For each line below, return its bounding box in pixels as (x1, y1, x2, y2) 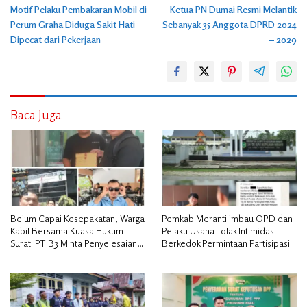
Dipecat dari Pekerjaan (10, 34, 101, 46)
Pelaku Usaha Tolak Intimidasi (162, 225, 276, 237)
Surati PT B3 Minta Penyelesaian (10, 237, 137, 249)
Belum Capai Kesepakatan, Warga (10, 212, 145, 225)
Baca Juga (10, 107, 62, 123)
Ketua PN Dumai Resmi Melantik (170, 3, 297, 16)
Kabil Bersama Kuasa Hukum (10, 225, 123, 237)
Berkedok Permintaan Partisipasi (162, 237, 290, 249)
